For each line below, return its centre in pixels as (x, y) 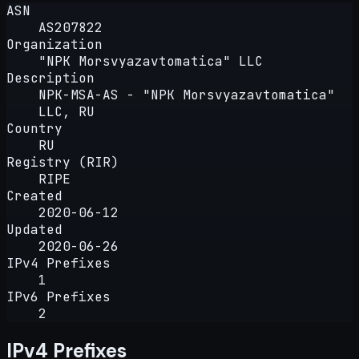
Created (34, 196)
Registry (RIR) (63, 162)
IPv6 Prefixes (58, 296)
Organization (54, 44)
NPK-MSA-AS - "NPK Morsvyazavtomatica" (187, 95)
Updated (34, 229)
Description (50, 78)
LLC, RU (67, 111)
